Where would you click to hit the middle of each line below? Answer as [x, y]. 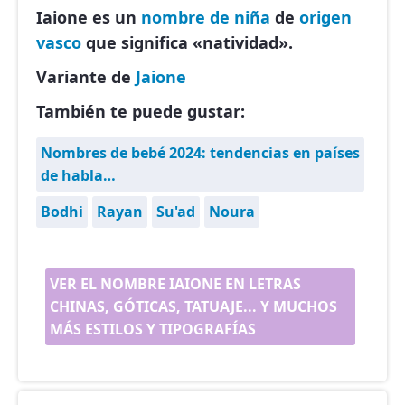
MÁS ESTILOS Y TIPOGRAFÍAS [153, 330]
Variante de [86, 77]
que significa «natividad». [187, 43]
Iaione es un [89, 18]
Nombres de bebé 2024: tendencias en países [200, 153]
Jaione [161, 77]
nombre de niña [206, 18]
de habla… [78, 176]
